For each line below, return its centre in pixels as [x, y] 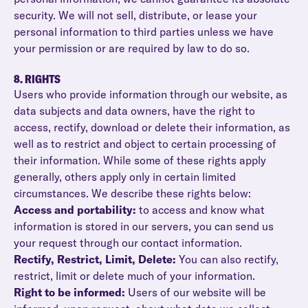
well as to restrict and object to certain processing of [145, 144]
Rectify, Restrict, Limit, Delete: [96, 259]
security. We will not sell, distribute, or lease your [135, 15]
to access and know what [200, 210]
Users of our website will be [197, 292]
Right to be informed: [71, 292]
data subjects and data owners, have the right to [134, 111]
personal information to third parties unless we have [144, 32]
